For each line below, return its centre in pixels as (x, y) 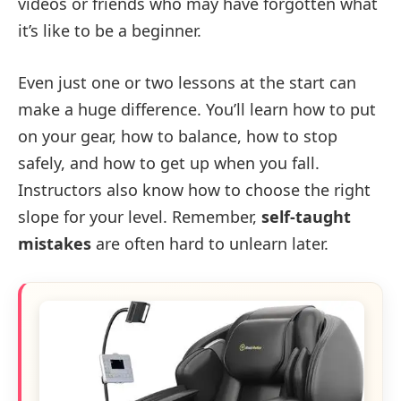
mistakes (55, 243)
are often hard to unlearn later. (210, 243)
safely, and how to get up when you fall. (169, 162)
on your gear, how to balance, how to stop (178, 136)
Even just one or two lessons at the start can (187, 82)
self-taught (306, 216)
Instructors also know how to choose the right (194, 189)
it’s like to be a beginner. (110, 31)
